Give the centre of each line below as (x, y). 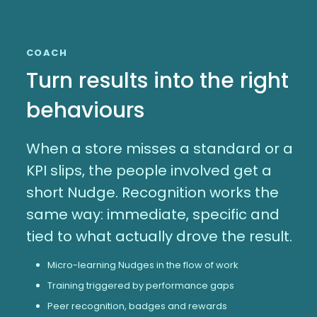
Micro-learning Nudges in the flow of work (143, 265)
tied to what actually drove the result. (159, 236)
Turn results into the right (157, 80)
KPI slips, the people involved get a (149, 170)
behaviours (85, 110)
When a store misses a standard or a (159, 148)
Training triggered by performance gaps (140, 285)
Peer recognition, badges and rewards (137, 306)
